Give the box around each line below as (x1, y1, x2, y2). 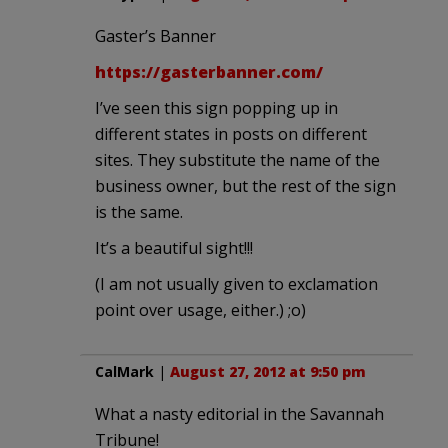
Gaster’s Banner (95, 24, 216, 47)
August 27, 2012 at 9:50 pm (170, 361, 366, 381)
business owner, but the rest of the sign (95, 174, 396, 197)
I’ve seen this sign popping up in (95, 96, 338, 119)
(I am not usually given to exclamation (95, 272, 378, 295)
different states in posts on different (95, 122, 367, 145)
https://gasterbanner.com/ (95, 60, 323, 83)
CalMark (95, 361, 154, 381)
